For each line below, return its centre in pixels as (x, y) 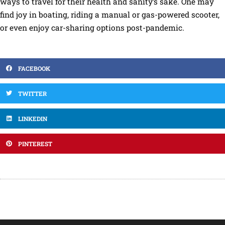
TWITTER (32, 93)
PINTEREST (35, 143)
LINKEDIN (33, 118)
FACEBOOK (34, 68)
